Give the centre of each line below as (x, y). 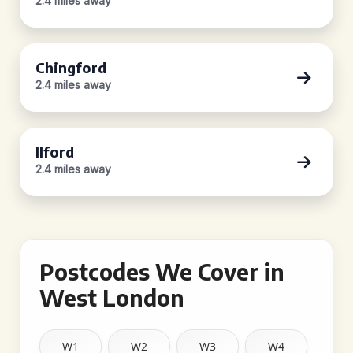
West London (112, 297)
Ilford (55, 152)
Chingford (71, 67)
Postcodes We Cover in (162, 271)
